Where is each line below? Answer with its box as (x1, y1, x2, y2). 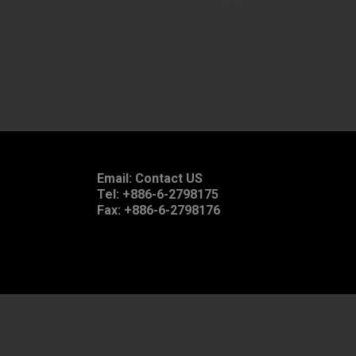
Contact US (135, 171, 203, 186)
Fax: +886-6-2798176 (97, 203, 220, 218)
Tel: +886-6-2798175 (97, 187, 219, 202)
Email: (97, 171, 135, 186)
